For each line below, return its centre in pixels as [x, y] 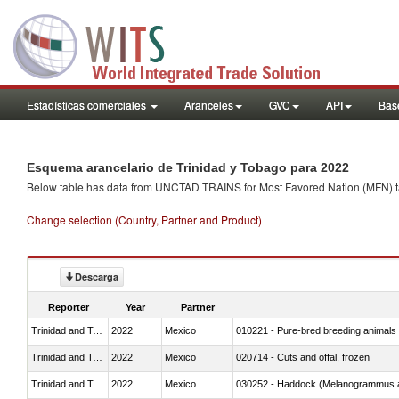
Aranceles [209, 105]
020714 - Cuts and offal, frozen [303, 357]
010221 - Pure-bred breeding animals [316, 330]
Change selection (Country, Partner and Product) [144, 220]
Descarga [97, 277]
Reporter [69, 307]
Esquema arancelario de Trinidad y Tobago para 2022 [188, 167]
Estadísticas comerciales [88, 105]
